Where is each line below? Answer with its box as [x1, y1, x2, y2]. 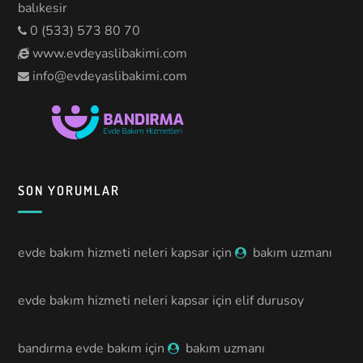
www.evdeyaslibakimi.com [29, 44, 188, 62]
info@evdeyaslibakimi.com [32, 66, 188, 85]
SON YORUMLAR [18, 181, 121, 199]
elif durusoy [235, 291, 305, 310]
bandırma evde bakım [18, 339, 143, 357]
